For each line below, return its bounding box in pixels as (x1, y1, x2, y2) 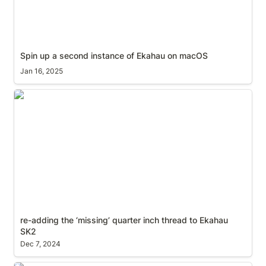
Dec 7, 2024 (20, 239, 61, 249)
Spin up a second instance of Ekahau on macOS (20, 50, 208, 61)
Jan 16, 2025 (20, 66, 63, 76)
